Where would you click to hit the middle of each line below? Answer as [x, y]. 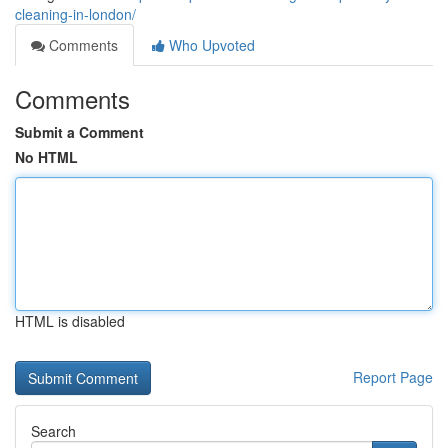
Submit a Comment [79, 132]
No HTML [46, 157]
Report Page [393, 377]
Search [53, 431]
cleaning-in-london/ [75, 14]
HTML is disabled [70, 321]
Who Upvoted [210, 45]
